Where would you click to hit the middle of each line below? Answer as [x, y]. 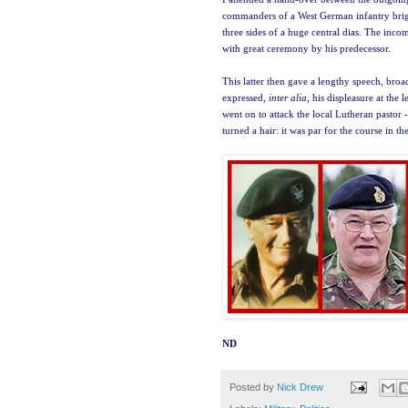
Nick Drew [300, 387]
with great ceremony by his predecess [301, 48]
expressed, [245, 97]
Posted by [253, 387]
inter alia [288, 97]
